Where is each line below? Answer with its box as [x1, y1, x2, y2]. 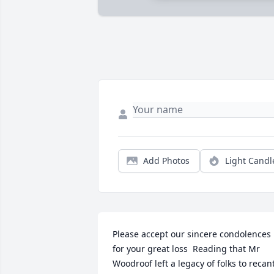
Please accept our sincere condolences [113, 228, 271, 240]
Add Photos [143, 155, 190, 167]
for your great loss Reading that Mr [113, 243, 260, 255]
